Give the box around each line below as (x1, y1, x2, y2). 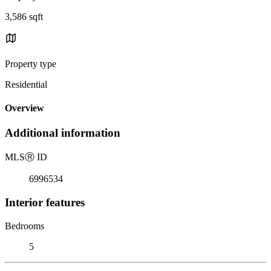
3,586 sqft (5, 11, 43, 22)
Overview (5, 103, 44, 114)
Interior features (5, 195, 85, 209)
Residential (5, 79, 47, 90)
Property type (5, 58, 56, 69)
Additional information (5, 126, 120, 140)
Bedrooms (5, 220, 44, 231)
